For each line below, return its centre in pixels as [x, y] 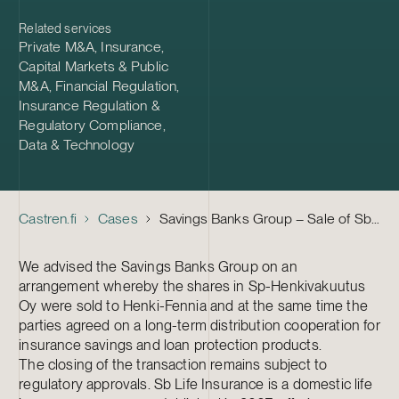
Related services [65, 28]
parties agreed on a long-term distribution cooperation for [199, 325]
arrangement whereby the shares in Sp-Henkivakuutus [192, 285]
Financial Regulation [116, 85]
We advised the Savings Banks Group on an [158, 266]
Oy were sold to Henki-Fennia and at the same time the [193, 305]
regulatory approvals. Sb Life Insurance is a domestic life [195, 383]
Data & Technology [77, 144]
